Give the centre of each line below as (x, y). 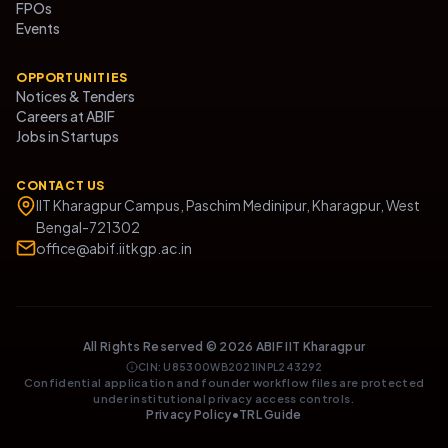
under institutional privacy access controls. (224, 398)
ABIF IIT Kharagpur (309, 346)
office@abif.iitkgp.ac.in (114, 248)
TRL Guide (270, 414)
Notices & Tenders (75, 96)
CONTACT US (60, 185)
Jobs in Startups (67, 136)
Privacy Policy (189, 414)
